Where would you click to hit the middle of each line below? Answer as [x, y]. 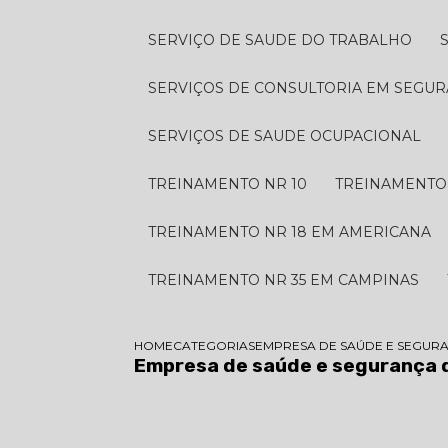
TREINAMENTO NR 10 [232, 184]
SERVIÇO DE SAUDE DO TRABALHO [285, 40]
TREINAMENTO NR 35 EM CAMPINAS [288, 280]
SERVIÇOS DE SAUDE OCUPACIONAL [289, 136]
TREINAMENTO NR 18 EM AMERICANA [294, 232]
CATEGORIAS [214, 345]
